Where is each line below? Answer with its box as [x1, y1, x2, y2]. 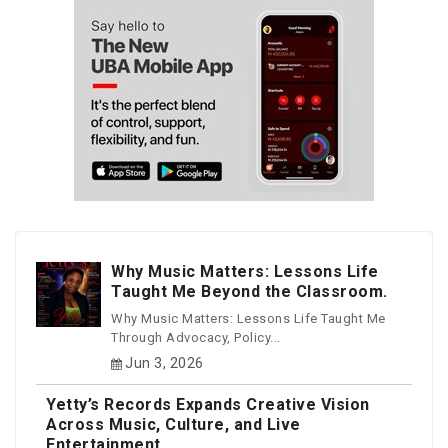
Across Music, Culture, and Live [46, 415, 301, 435]
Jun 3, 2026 [125, 355, 204, 372]
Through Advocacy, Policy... [111, 329, 281, 345]
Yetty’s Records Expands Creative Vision [46, 395, 370, 415]
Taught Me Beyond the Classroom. [111, 282, 388, 302]
